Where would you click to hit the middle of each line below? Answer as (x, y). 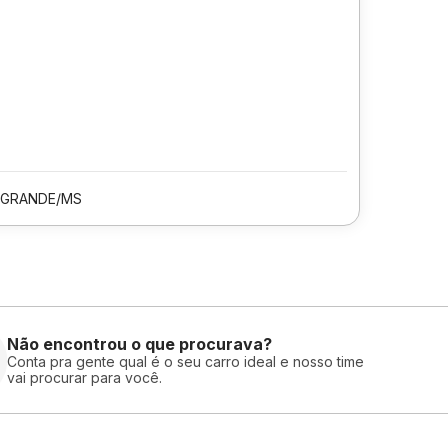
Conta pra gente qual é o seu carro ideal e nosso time (185, 361)
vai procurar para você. (84, 377)
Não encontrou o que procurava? (139, 343)
